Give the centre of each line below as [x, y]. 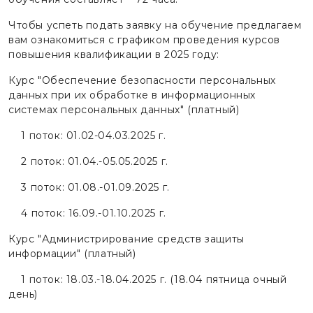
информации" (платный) [72, 253]
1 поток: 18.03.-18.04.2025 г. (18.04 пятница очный [148, 279]
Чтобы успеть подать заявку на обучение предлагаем [155, 25]
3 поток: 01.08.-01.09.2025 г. [89, 187]
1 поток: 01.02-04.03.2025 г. [87, 135]
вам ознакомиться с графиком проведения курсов [145, 39]
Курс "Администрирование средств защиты [126, 239]
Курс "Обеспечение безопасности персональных [142, 80]
